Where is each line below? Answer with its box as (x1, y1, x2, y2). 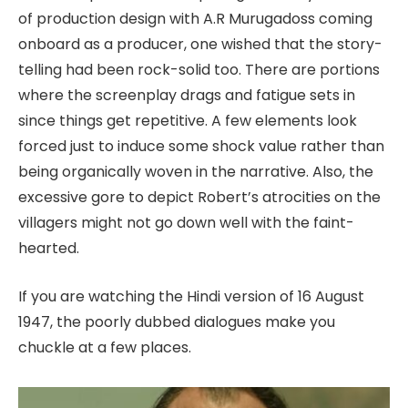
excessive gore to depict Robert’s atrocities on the (18, 186, 381, 208)
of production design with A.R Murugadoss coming (18, 7, 372, 29)
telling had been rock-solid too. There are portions (18, 58, 380, 80)
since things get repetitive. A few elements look (18, 109, 357, 131)
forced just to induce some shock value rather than (18, 135, 384, 157)
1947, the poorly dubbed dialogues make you (18, 311, 335, 332)
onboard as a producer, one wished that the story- (18, 33, 382, 55)
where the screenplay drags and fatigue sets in (18, 84, 355, 106)
